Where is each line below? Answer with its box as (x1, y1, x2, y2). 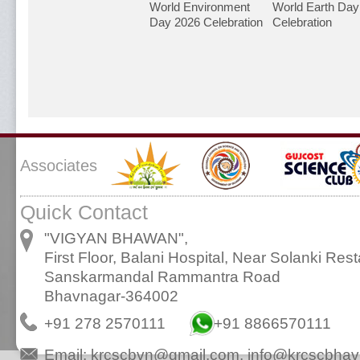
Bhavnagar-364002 (44, 288, 178, 305)
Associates (20, 157, 97, 174)
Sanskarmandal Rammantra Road (44, 268, 280, 285)
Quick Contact (20, 201, 148, 223)
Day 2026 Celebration (149, 15, 263, 29)
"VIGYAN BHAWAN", (44, 230, 188, 247)
